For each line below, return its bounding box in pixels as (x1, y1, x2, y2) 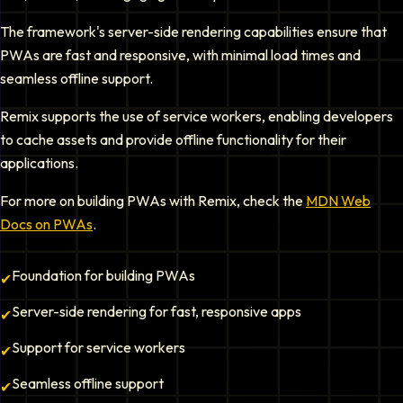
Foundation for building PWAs (12, 266, 195, 284)
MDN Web (306, 192, 371, 210)
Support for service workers (12, 338, 185, 356)
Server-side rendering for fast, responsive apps (12, 302, 301, 320)
